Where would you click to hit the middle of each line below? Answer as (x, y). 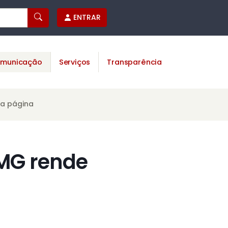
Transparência (134, 62)
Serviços (75, 62)
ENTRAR (87, 17)
